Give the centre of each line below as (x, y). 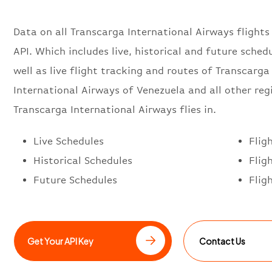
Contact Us (223, 241)
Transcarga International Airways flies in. (115, 109)
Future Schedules (75, 180)
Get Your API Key (61, 241)
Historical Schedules (83, 160)
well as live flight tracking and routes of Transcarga (141, 70)
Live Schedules (69, 141)
